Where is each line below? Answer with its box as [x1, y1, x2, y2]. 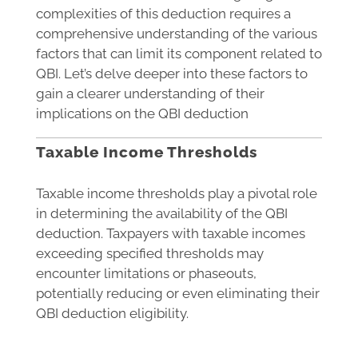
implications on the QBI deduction [36, 105, 249, 122]
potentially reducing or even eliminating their [36, 285, 320, 301]
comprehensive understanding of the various [36, 26, 317, 42]
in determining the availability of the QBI [36, 205, 288, 221]
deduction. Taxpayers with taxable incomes [36, 225, 305, 241]
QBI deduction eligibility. [36, 305, 189, 321]
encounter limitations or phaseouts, [36, 265, 257, 281]
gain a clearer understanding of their [36, 86, 265, 102]
